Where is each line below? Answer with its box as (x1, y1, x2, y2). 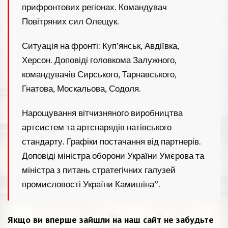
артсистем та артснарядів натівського (22, 122, 172, 132)
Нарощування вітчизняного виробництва (22, 107, 183, 118)
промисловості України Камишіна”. (22, 179, 160, 189)
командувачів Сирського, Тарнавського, (22, 69, 177, 79)
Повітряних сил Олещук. (22, 16, 119, 26)
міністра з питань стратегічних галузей (22, 164, 176, 175)
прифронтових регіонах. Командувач (22, 2, 167, 12)
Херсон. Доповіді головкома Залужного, (22, 54, 177, 65)
